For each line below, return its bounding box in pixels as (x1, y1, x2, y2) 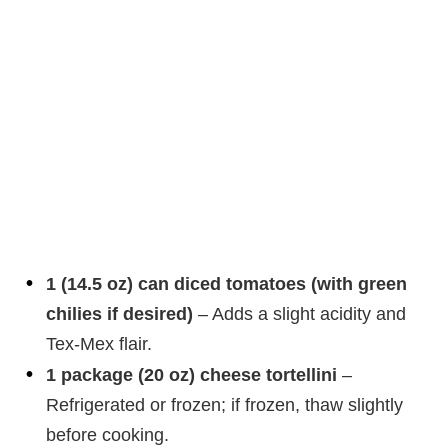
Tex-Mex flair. (46, 334, 152, 355)
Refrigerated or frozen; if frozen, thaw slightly (46, 395, 403, 416)
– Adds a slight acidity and (193, 304, 406, 325)
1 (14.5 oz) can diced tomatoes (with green (46, 274, 407, 295)
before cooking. (46, 425, 169, 446)
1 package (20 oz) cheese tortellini (46, 365, 337, 386)
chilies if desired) (46, 304, 193, 325)
